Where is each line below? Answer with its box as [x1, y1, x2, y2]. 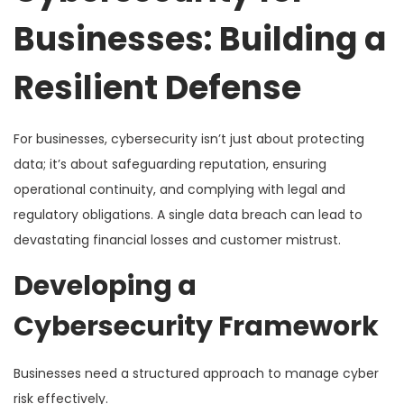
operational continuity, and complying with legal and [14, 179, 345, 198]
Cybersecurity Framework [14, 307, 379, 345]
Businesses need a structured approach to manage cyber [14, 363, 379, 382]
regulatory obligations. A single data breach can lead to [14, 205, 363, 224]
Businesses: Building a [14, 15, 386, 62]
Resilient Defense [14, 64, 301, 111]
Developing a [14, 266, 197, 305]
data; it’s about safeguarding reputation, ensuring [14, 154, 326, 173]
